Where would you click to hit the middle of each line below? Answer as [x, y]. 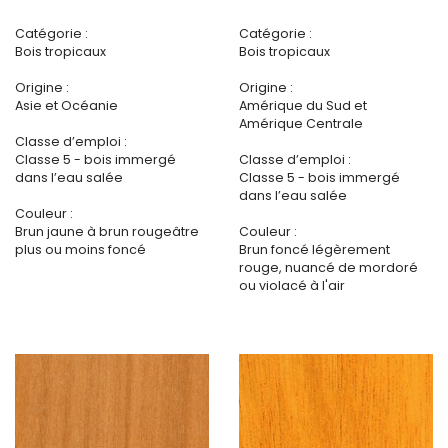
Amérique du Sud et [303, 106]
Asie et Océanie [66, 106]
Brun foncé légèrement [314, 250]
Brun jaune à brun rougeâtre [107, 232]
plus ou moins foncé [80, 250]
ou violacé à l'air [292, 286]
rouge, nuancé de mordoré [328, 268]
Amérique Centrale [301, 124]
